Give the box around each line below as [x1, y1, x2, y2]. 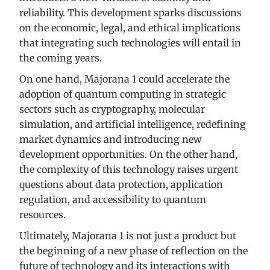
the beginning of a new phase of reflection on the [19, 245, 248, 257]
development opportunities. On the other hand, [19, 148, 237, 161]
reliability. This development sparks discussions [19, 7, 242, 19]
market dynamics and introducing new [19, 133, 202, 146]
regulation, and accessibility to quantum [19, 193, 206, 206]
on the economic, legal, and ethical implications [19, 22, 240, 34]
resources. [19, 209, 66, 221]
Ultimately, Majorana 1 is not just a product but [19, 230, 236, 242]
